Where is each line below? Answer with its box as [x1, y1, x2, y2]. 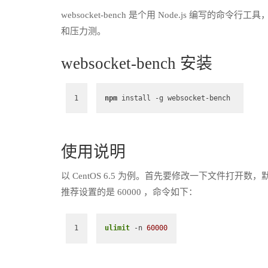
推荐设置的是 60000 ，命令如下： [61, 187, 197, 197]
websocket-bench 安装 [61, 54, 212, 72]
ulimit [105, 224, 130, 233]
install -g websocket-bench [117, 93, 234, 102]
